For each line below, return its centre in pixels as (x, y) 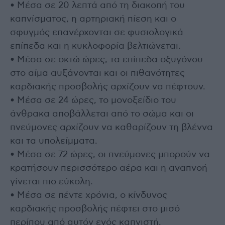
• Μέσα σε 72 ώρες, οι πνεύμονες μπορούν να (110, 154)
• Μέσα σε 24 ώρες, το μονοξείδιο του (93, 100)
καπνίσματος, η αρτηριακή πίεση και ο (93, 19)
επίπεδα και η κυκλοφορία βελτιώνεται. (95, 46)
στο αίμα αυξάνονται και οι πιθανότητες (97, 73)
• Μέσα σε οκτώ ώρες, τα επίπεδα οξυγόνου (106, 60)
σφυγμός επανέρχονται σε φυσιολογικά (97, 32)
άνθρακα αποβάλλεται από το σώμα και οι (102, 114)
